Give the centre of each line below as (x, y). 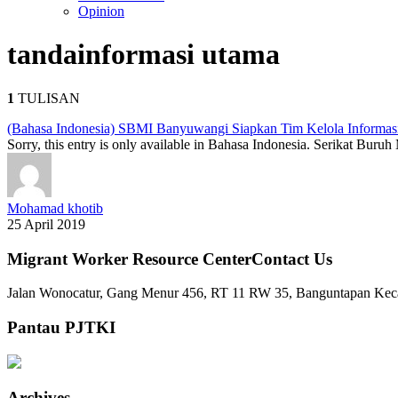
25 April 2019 (46, 224)
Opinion (101, 11)
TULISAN (47, 98)
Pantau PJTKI (61, 328)
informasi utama (179, 55)
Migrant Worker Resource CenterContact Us (170, 259)
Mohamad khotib (55, 208)
